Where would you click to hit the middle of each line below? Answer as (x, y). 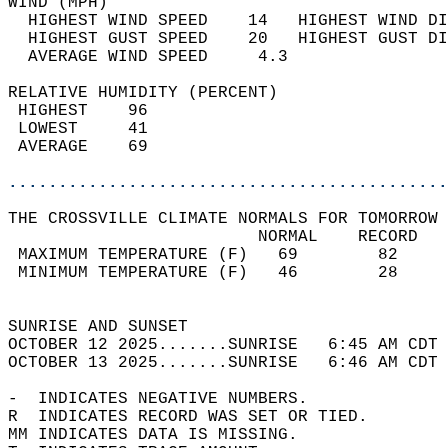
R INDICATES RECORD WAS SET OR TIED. (198, 417)
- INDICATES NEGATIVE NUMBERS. (168, 399)
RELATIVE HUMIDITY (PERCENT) (153, 93)
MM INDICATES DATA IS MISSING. (163, 435)
